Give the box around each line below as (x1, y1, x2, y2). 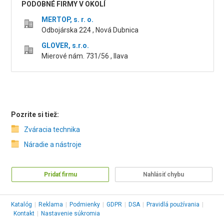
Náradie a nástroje (24, 140, 82, 148)
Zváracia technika (24, 125, 80, 133)
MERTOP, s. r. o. (41, 15, 94, 23)
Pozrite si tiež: (11, 110, 59, 118)
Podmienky (69, 201, 100, 208)
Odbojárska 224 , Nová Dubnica (41, 26, 139, 34)
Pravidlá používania (146, 201, 200, 208)
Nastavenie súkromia (41, 210, 100, 217)
